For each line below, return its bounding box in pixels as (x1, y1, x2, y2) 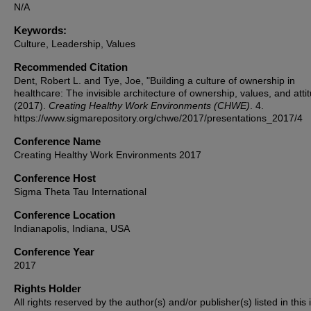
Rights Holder (14, 283, 81, 294)
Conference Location (14, 209, 115, 221)
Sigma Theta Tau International (14, 186, 146, 197)
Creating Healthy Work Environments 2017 (14, 149, 201, 160)
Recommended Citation (14, 61, 128, 73)
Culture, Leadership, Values (14, 38, 135, 49)
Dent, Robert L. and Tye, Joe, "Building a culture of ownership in (14, 75, 295, 86)
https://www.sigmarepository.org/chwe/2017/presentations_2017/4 (14, 112, 303, 124)
